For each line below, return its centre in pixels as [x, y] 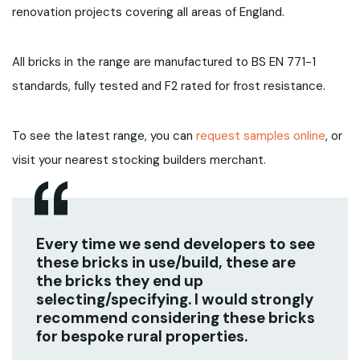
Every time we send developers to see [176, 243]
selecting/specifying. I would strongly [175, 299]
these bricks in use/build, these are [166, 262]
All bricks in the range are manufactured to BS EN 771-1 [164, 61]
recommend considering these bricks [176, 317]
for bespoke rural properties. [142, 336]
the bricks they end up [120, 280]
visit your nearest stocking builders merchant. [139, 160]
